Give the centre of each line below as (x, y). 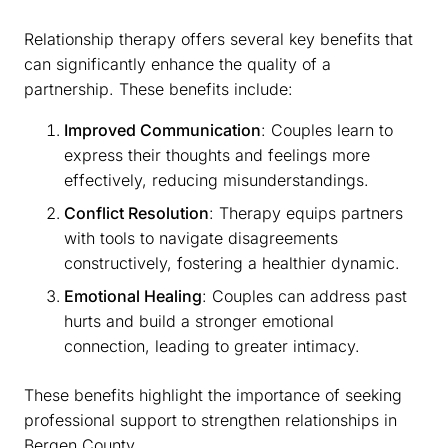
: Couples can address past (304, 295)
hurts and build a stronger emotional (199, 320)
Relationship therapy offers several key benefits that (218, 38)
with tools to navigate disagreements (201, 237)
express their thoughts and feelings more (217, 154)
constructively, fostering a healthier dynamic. (232, 262)
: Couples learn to (327, 129)
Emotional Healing (133, 295)
